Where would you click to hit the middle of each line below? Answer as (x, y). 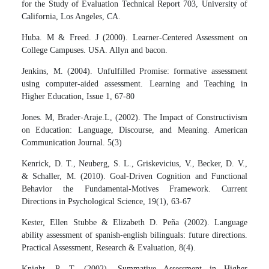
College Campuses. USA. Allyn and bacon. (95, 50)
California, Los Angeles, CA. (71, 16)
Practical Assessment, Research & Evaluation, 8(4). (109, 247)
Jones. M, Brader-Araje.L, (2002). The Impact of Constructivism (134, 117)
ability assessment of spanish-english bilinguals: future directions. (134, 235)
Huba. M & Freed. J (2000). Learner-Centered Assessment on (134, 37)
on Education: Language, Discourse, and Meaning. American (134, 130)
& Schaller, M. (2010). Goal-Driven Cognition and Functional (134, 176)
